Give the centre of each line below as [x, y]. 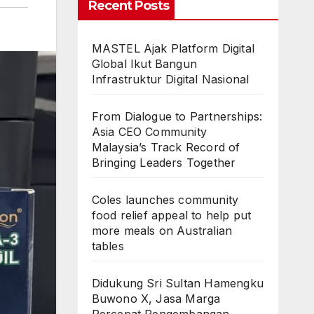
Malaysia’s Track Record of [166, 147]
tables [108, 246]
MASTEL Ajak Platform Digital [173, 48]
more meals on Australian [162, 231]
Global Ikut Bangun [144, 64]
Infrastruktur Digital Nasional [170, 79]
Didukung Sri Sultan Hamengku [178, 283]
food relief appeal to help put [171, 215]
